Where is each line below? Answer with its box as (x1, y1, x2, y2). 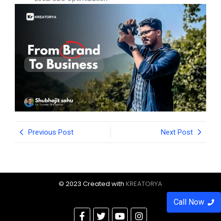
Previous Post (28, 128, 74, 137)
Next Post (161, 128, 193, 137)
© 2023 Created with (59, 179, 126, 189)
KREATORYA (126, 179, 162, 189)
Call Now (174, 197, 204, 207)
